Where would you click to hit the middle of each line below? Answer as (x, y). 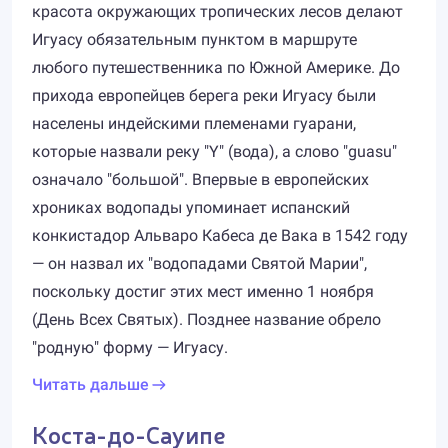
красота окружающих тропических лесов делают (217, 11)
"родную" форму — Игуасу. (130, 347)
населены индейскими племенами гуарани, (194, 123)
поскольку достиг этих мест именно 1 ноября (203, 291)
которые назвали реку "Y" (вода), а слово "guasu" (214, 151)
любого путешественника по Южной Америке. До (216, 67)
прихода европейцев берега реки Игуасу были (204, 95)
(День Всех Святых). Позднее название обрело (206, 319)
